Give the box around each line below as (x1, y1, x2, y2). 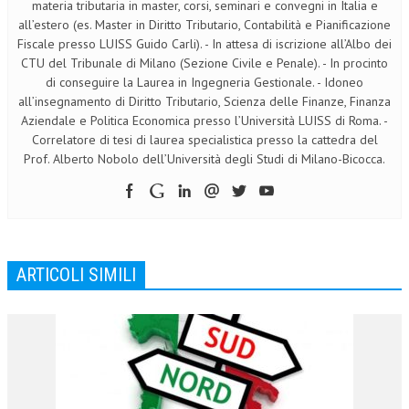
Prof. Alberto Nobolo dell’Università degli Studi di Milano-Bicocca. (24, 150, 385, 167)
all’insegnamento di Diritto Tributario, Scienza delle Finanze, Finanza (18, 92, 391, 110)
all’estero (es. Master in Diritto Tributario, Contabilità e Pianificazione (18, 16, 391, 33)
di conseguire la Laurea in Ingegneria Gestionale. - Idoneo (46, 73, 363, 90)
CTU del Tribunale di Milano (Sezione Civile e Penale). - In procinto (21, 54, 388, 71)
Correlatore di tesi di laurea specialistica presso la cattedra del (31, 131, 378, 148)
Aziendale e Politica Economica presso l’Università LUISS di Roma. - (21, 111, 388, 129)
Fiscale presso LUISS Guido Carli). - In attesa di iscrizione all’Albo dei (17, 35, 392, 52)
